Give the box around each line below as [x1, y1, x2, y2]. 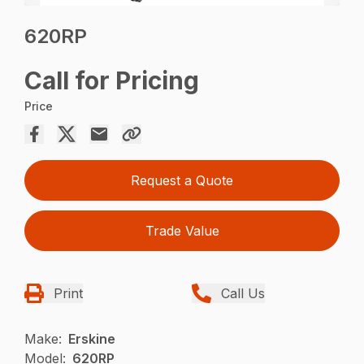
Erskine [68, 331, 116, 348]
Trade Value [145, 223, 219, 240]
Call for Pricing [24, 66, 200, 96]
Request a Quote [131, 172, 233, 189]
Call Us [221, 285, 265, 302]
